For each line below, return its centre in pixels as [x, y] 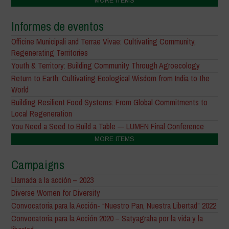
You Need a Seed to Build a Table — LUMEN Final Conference [108, 127]
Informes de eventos [58, 26]
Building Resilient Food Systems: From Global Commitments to [110, 102]
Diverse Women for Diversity [56, 193]
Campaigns [38, 165]
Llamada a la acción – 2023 [53, 180]
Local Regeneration [42, 114]
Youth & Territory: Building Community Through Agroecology [106, 66]
